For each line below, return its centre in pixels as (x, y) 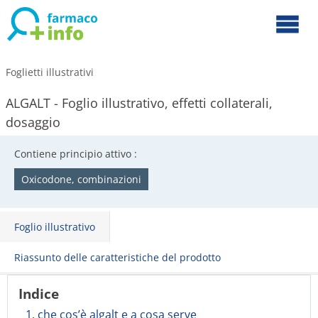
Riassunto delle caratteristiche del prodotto (117, 257)
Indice (39, 294)
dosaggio (33, 122)
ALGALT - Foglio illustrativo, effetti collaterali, (139, 103)
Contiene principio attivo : (76, 154)
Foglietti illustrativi (50, 72)
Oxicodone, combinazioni (81, 179)
